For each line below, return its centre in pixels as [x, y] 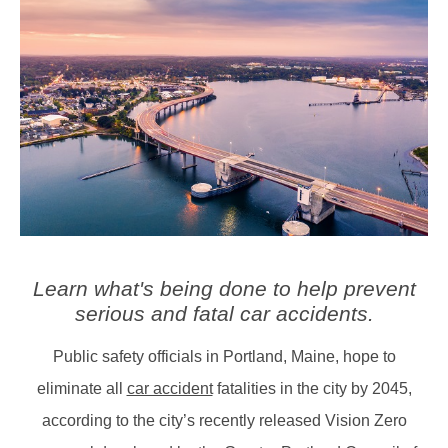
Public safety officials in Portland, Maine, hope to [224, 357]
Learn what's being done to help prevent [224, 289]
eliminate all [81, 389]
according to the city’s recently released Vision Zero [224, 421]
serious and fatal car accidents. [224, 314]
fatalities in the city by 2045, [312, 389]
